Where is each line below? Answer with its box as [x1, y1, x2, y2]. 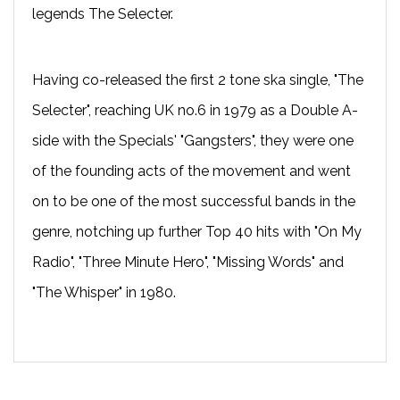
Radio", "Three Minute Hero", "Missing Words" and [32, 253, 344, 271]
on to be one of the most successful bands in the [32, 192, 355, 210]
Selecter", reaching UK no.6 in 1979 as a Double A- [32, 101, 358, 119]
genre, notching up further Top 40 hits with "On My [32, 222, 362, 240]
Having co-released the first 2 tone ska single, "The [32, 71, 363, 88]
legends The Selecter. [32, 4, 173, 22]
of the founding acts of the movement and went [32, 162, 351, 179]
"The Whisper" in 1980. [32, 283, 176, 301]
